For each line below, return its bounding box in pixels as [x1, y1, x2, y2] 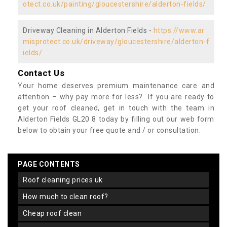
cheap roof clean [27, 209, 82, 217]
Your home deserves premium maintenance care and [18, 81, 214, 90]
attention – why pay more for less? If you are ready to [18, 92, 214, 101]
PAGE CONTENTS [18, 160, 80, 168]
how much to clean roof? [27, 192, 108, 201]
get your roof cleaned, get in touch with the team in [18, 103, 214, 112]
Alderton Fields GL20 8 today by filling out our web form [18, 115, 214, 123]
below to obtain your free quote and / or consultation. [18, 126, 201, 134]
